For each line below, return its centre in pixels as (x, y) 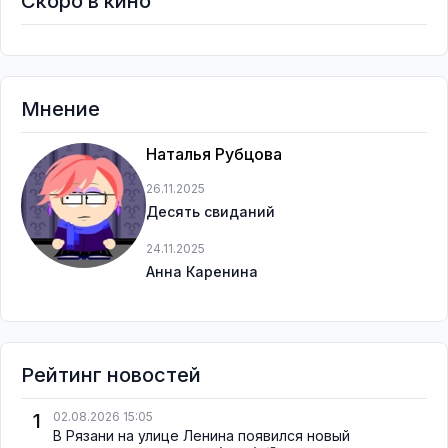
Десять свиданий (210, 211)
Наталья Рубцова (214, 154)
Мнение (60, 109)
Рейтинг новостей (111, 375)
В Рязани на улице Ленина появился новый (201, 435)
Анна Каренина (202, 271)
